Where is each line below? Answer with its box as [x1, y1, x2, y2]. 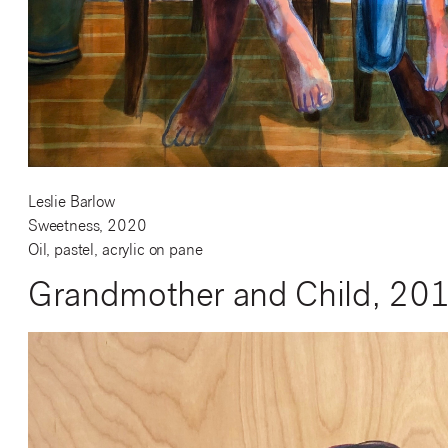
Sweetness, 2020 [27, 219, 147, 237]
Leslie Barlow [27, 195, 115, 213]
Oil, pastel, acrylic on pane [27, 243, 203, 261]
